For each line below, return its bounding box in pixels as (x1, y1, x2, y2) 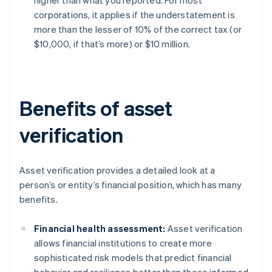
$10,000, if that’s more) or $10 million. (34, 38, 190, 50)
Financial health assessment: (34, 222, 166, 235)
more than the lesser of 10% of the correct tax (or (34, 23, 242, 36)
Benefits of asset (19, 95, 173, 121)
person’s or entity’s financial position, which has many (19, 178, 242, 191)
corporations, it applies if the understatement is (34, 8, 235, 21)
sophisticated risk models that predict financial (34, 251, 232, 264)
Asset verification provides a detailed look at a (19, 164, 216, 177)
